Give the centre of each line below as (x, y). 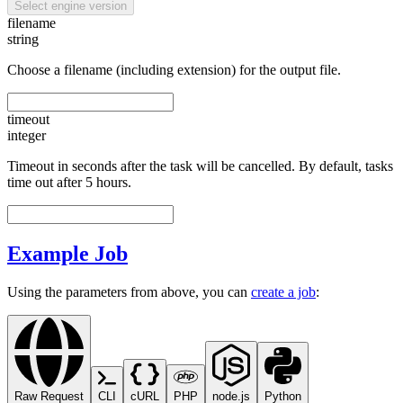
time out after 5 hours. (69, 183)
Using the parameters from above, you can (129, 292)
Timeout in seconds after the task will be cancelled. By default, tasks (200, 166)
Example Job (67, 254)
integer (27, 136)
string (23, 40)
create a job (283, 292)
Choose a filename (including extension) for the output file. (174, 70)
